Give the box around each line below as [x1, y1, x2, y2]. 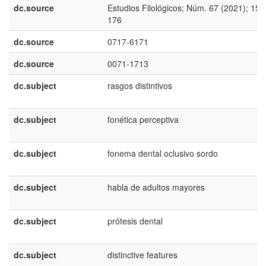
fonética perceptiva [107, 113, 179, 125]
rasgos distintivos [107, 80, 172, 91]
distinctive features [107, 249, 178, 261]
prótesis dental [107, 215, 163, 227]
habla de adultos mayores [107, 181, 205, 193]
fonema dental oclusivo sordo [107, 147, 218, 159]
